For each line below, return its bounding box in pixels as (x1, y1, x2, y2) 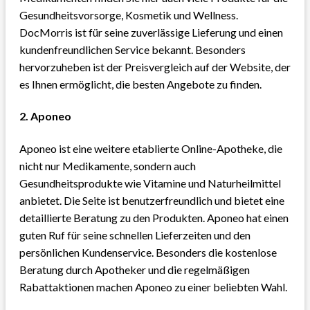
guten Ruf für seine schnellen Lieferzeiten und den (19, 228, 250, 241)
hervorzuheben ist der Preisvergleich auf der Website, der (19, 60, 291, 74)
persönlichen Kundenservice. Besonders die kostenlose (19, 245, 277, 259)
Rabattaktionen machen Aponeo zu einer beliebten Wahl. (19, 280, 287, 293)
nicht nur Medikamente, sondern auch (19, 158, 196, 172)
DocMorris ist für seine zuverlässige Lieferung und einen (19, 26, 283, 39)
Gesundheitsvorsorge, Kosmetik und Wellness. (19, 8, 238, 22)
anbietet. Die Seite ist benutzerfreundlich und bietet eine (19, 193, 284, 207)
